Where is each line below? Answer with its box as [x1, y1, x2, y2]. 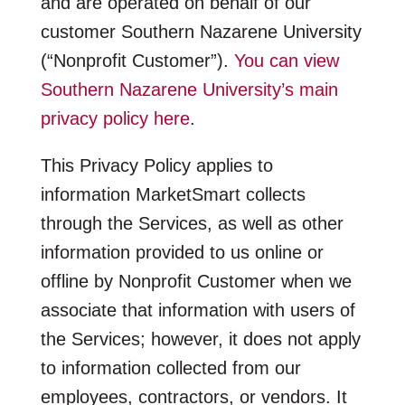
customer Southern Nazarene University [40, 21, 362, 42]
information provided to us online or [40, 241, 324, 262]
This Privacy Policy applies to [40, 155, 273, 175]
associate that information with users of [40, 299, 355, 320]
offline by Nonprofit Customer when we [40, 270, 352, 291]
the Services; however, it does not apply [40, 328, 361, 349]
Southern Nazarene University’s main [40, 79, 338, 99]
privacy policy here [40, 108, 190, 128]
